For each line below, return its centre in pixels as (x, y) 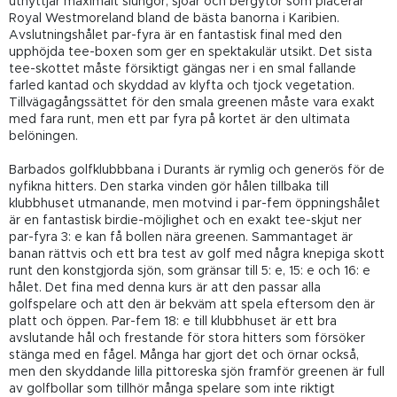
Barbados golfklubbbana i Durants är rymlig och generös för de (197, 170)
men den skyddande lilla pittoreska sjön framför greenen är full (197, 372)
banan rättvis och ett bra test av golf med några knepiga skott (197, 254)
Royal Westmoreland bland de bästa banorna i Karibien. (174, 18)
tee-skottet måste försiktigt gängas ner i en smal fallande (183, 69)
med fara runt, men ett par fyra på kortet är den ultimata (179, 119)
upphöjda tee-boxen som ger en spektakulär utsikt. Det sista (191, 52)
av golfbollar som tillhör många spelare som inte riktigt (172, 389)
